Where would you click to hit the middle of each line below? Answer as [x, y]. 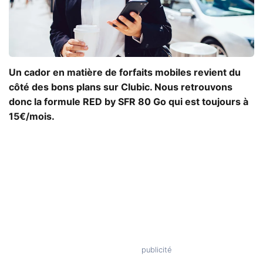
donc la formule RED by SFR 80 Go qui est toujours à [129, 102]
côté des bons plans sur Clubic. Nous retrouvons [121, 87]
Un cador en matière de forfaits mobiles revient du [125, 73]
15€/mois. [32, 117]
